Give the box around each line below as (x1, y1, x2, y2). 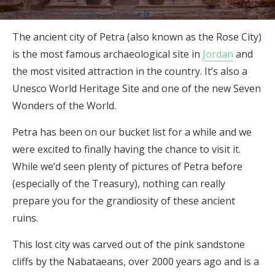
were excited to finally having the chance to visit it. (12, 142, 241, 156)
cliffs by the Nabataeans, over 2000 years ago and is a (12, 255, 259, 268)
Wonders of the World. (12, 99, 116, 112)
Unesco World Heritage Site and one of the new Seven (12, 82, 261, 95)
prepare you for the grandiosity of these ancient (12, 194, 235, 207)
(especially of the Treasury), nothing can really (12, 177, 225, 190)
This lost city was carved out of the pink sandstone (12, 238, 245, 251)
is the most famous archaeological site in (12, 47, 203, 61)
